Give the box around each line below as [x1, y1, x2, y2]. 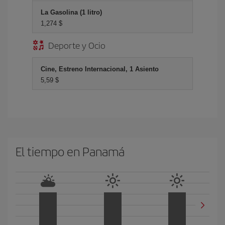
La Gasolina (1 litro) [41, 9, 102, 16]
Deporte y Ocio [48, 39, 105, 51]
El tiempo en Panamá [16, 143, 125, 160]
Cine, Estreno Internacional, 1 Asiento [41, 65, 159, 73]
